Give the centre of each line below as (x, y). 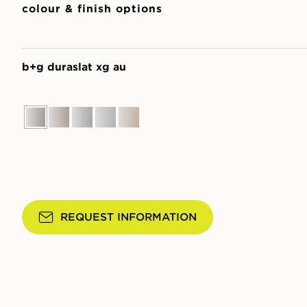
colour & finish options (92, 9)
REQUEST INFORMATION (128, 217)
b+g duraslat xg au (74, 67)
